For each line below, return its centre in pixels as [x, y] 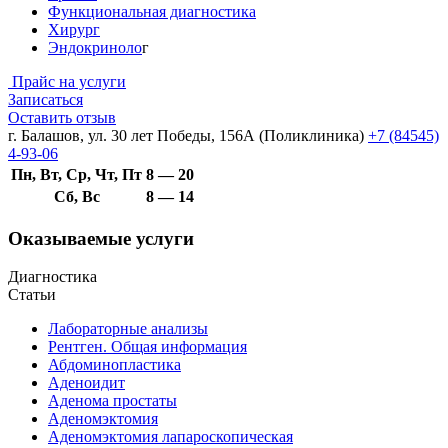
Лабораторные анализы [128, 329]
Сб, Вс [76, 196]
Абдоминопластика [114, 365]
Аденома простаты [112, 401]
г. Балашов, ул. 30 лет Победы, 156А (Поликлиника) [186, 135]
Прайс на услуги [69, 81]
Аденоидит [86, 383]
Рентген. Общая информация [147, 347]
